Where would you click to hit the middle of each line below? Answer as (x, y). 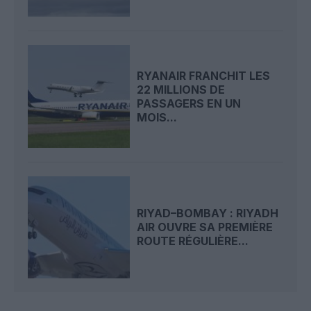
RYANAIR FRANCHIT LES (204, 76)
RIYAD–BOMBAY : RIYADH (208, 213)
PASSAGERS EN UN (189, 104)
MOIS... (157, 118)
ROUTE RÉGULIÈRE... (193, 241)
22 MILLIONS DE (181, 90)
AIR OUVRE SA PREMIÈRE (205, 227)
